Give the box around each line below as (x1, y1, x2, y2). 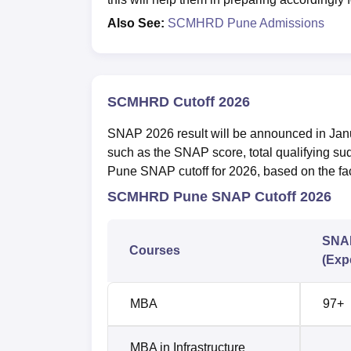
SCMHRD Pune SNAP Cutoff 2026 (107, 188, 331, 204)
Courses (129, 243, 180, 257)
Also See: (107, 16, 165, 30)
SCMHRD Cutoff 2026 (107, 93, 250, 110)
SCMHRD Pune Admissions (165, 16, 324, 30)
